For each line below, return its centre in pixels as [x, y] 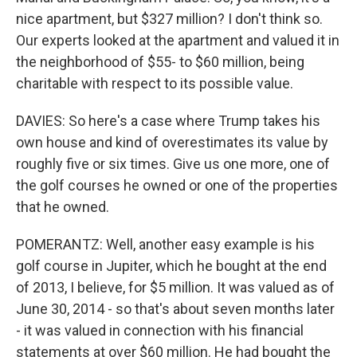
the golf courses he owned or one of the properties [177, 185]
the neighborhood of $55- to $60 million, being [160, 62]
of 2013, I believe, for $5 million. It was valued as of [175, 287]
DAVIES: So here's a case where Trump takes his [168, 121]
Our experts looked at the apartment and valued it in [178, 40]
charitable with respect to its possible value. [155, 83]
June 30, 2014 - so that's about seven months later [175, 309]
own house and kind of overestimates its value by [172, 142]
